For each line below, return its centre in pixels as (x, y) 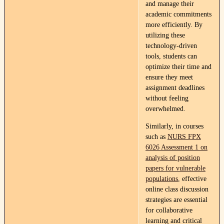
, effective (192, 179)
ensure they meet (169, 77)
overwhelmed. (165, 109)
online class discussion (177, 189)
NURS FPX (184, 137)
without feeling (167, 98)
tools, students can (171, 56)
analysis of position (172, 158)
